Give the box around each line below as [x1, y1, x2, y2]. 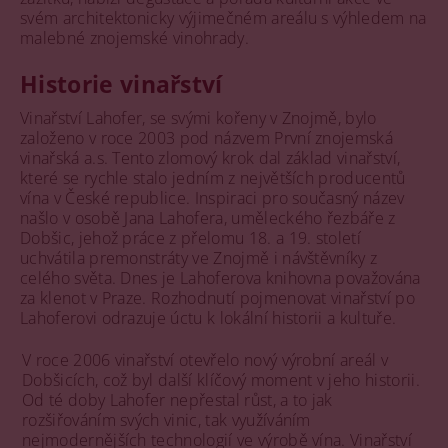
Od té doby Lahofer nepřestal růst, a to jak [22, 388, 333, 411]
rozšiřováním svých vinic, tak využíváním [22, 408, 311, 431]
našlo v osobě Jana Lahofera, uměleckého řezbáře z [20, 206, 396, 229]
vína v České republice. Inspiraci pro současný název [20, 186, 405, 209]
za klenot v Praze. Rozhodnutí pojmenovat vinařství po [20, 286, 415, 309]
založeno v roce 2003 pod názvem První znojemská [20, 126, 394, 149]
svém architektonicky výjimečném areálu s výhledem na [20, 6, 427, 29]
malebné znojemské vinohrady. [20, 26, 249, 49]
